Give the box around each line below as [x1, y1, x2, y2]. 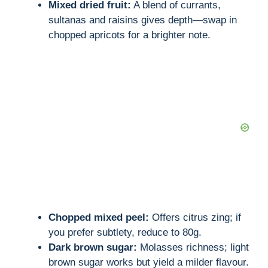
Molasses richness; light [137, 242, 249, 254]
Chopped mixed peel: [48, 212, 149, 224]
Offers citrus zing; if [149, 212, 241, 224]
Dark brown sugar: [48, 242, 137, 254]
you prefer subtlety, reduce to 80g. [48, 227, 202, 239]
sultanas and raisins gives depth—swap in [48, 14, 237, 26]
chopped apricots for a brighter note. [48, 29, 211, 41]
